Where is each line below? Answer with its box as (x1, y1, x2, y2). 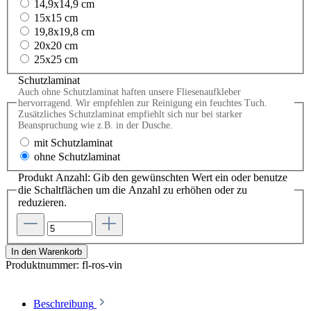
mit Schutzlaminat (34, 137, 112, 149)
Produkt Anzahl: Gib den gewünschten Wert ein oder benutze (18, 171, 287, 183)
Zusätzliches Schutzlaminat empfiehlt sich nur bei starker (18, 109, 242, 120)
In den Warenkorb (11, 246, 82, 257)
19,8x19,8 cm (34, 26, 94, 38)
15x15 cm (34, 12, 78, 24)
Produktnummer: (6, 258, 82, 271)
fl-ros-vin (82, 258, 122, 271)
